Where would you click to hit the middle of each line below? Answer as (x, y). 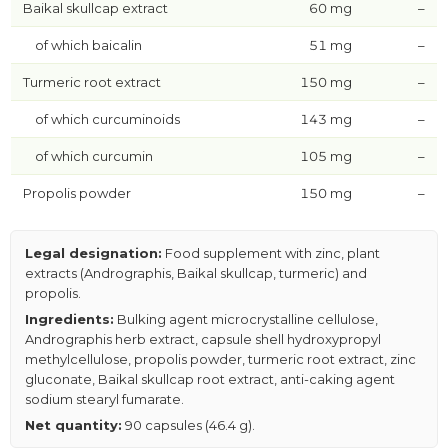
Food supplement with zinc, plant (271, 253)
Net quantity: (73, 425)
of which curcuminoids (107, 119)
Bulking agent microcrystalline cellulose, (246, 319)
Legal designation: (93, 253)
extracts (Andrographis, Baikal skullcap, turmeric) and (196, 273)
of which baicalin (88, 45)
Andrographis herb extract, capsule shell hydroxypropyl (203, 339)
